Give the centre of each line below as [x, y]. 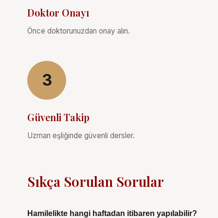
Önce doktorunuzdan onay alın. [79, 31]
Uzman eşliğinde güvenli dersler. [81, 135]
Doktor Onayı [58, 12]
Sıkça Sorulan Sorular [96, 181]
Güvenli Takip [58, 117]
